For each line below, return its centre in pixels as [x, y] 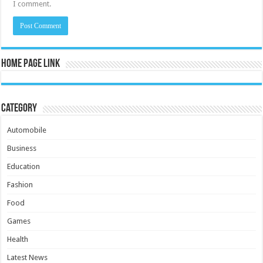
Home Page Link [31, 64]
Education [24, 166]
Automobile [27, 130]
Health [18, 239]
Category [19, 108]
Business [22, 148]
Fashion [20, 184]
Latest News [28, 257]
